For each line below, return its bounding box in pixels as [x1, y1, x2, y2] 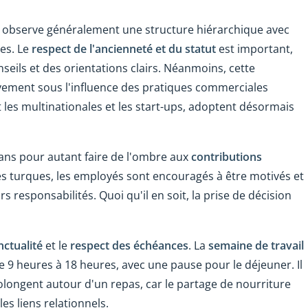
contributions [191, 149, 262, 165]
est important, [219, 41, 293, 57]
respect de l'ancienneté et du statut [32, 41, 219, 57]
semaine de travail [208, 238, 304, 254]
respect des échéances [70, 238, 188, 254]
